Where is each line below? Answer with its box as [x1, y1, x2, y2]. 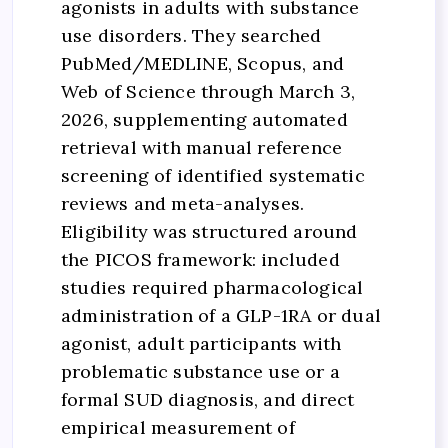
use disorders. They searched [61, 24, 322, 48]
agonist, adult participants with [61, 332, 342, 356]
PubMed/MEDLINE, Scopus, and [61, 52, 345, 76]
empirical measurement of [61, 416, 295, 440]
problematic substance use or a [61, 360, 340, 384]
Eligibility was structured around [61, 220, 358, 244]
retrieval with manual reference [61, 136, 343, 160]
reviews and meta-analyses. [61, 192, 305, 216]
